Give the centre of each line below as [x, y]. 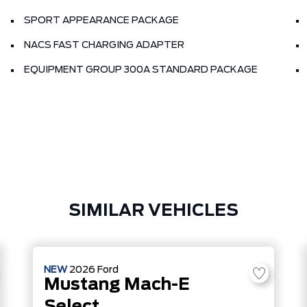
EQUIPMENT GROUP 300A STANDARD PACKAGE [141, 70]
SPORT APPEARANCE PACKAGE [101, 21]
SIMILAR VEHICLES [153, 211]
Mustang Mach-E [117, 285]
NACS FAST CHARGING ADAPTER [104, 45]
